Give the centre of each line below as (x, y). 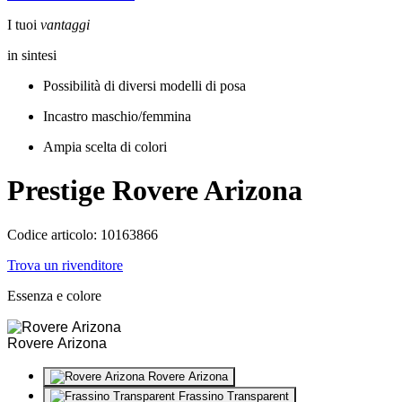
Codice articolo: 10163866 (83, 234)
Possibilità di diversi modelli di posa (146, 86)
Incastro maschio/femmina (117, 116)
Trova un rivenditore (65, 265)
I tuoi (24, 25)
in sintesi (32, 55)
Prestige (56, 191)
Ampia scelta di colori (107, 147)
